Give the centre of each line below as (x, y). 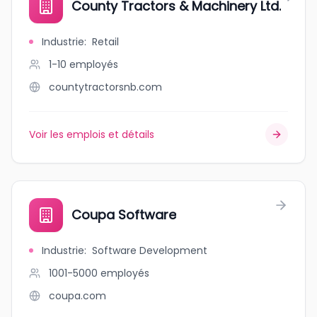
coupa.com (77, 296)
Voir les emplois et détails (92, 134)
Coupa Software (124, 215)
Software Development (150, 250)
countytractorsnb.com (105, 87)
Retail (105, 42)
